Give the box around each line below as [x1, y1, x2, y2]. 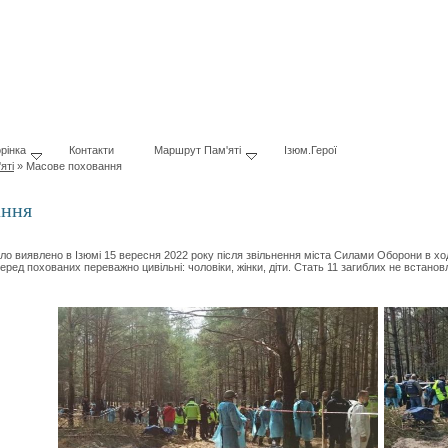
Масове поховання [26, 160, 122, 172]
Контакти [69, 144, 114, 156]
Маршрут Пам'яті [154, 144, 241, 156]
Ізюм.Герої [284, 144, 337, 156]
